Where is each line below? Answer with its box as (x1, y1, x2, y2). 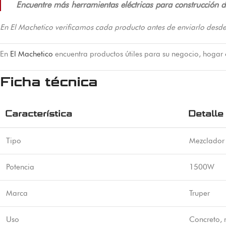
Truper (189, 189, 210, 198)
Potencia (6, 162, 34, 172)
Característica (5, 108, 72, 119)
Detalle (188, 108, 223, 119)
